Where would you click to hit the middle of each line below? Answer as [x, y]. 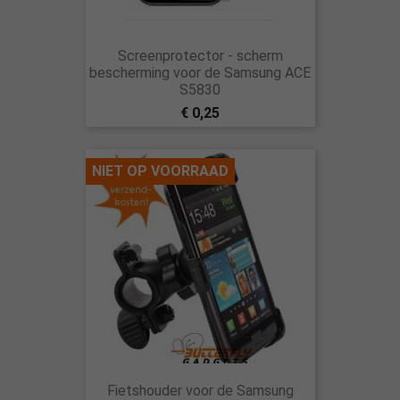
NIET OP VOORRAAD [160, 171]
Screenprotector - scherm [200, 56]
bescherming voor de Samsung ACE [200, 73]
